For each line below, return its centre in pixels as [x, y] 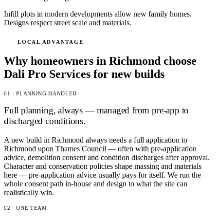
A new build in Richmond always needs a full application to [96, 140]
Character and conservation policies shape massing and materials [103, 166]
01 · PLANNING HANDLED [40, 93]
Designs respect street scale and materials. [68, 23]
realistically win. [29, 193]
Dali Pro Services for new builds [84, 74]
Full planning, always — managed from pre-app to [97, 110]
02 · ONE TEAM [26, 208]
